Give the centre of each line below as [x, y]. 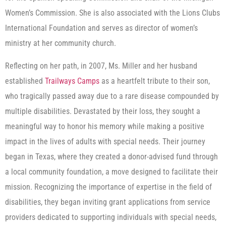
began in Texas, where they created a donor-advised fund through [111, 156]
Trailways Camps [72, 81]
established [25, 81]
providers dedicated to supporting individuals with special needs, [111, 217]
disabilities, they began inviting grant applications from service [108, 202]
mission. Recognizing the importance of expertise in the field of [108, 187]
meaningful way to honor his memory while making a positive [105, 126]
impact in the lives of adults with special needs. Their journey [105, 141]
